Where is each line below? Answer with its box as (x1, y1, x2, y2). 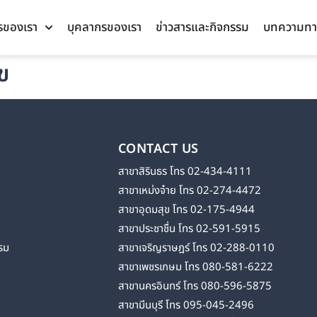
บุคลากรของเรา (67, 18, 142, 37)
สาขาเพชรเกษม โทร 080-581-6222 (117, 259, 273, 276)
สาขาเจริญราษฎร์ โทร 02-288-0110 (117, 240, 275, 257)
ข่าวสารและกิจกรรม (156, 18, 249, 37)
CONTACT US (117, 139, 199, 159)
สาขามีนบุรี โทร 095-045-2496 (117, 297, 254, 314)
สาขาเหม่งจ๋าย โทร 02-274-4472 (117, 183, 261, 200)
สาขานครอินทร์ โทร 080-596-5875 (117, 278, 272, 295)
